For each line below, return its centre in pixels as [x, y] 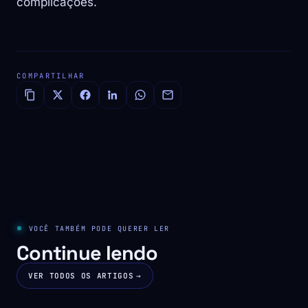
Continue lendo [87, 253]
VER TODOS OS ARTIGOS [81, 276]
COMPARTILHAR [51, 76]
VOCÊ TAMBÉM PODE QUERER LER [99, 228]
